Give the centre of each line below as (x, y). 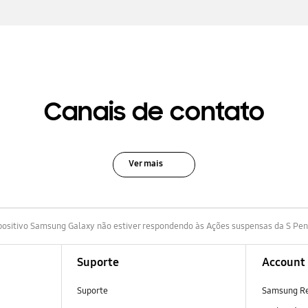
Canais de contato (154, 112)
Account (283, 263)
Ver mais (145, 164)
